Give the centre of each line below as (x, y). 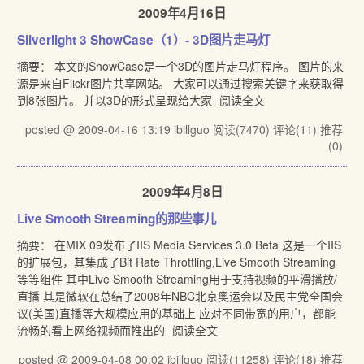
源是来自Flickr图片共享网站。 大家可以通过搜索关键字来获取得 (181, 83)
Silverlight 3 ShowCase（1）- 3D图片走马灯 (144, 40)
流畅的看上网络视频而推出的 (93, 330)
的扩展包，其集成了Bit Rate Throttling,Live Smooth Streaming (177, 262)
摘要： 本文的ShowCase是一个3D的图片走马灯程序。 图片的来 (181, 66)
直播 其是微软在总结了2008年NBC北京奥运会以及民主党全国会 (180, 296)
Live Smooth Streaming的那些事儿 (117, 219)
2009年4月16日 (182, 13)
